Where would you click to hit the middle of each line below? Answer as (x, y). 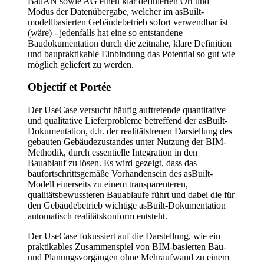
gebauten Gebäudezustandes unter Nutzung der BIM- (127, 141)
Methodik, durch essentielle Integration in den (113, 152)
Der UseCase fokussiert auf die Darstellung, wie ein (124, 236)
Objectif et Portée (69, 87)
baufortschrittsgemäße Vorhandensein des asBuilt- (120, 173)
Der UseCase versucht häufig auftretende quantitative (127, 110)
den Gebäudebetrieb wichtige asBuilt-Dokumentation (127, 205)
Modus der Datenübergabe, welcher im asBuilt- (116, 11)
